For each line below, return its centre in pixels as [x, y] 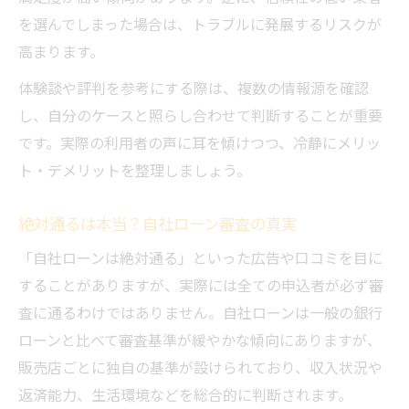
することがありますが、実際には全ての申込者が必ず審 [201, 285]
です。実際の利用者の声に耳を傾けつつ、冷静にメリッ [199, 143]
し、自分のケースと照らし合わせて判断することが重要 [200, 115]
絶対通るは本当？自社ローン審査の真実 [157, 223]
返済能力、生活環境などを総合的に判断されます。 [185, 395]
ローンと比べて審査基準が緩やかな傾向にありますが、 [200, 340]
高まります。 [61, 52]
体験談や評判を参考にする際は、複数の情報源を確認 [194, 88]
